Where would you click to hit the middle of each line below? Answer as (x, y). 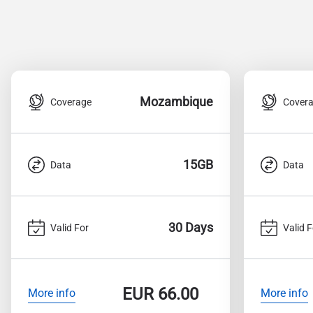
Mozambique (176, 102)
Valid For (70, 227)
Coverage (71, 102)
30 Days (191, 227)
